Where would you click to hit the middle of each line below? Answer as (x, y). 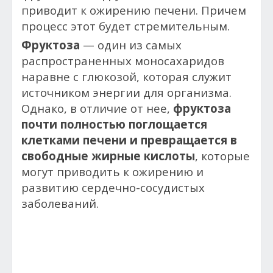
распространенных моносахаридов (123, 61)
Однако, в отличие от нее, (97, 108)
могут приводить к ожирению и (112, 172)
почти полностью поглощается (114, 124)
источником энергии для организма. (126, 92)
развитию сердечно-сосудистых (113, 187)
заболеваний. (60, 203)
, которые (222, 156)
